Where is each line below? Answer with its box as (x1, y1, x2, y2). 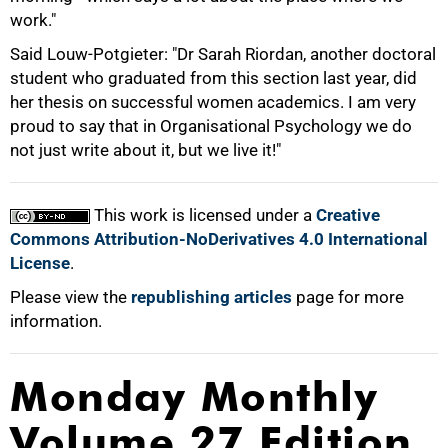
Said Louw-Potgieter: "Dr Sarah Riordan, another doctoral (10, 44, 436, 64)
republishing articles (131, 287, 292, 307)
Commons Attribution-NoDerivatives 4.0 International (10, 229, 428, 249)
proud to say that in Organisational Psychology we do (10, 116, 412, 136)
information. (10, 311, 102, 331)
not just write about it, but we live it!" (10, 140, 281, 160)
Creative (316, 205, 380, 225)
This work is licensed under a (90, 205, 316, 225)
